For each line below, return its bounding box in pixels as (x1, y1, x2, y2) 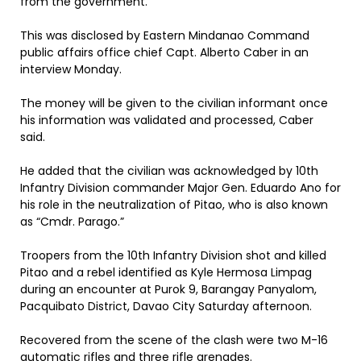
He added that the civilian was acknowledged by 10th (20, 163, 318, 179)
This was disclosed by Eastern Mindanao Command (20, 27, 309, 44)
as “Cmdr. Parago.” (20, 214, 124, 230)
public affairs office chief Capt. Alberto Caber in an (20, 44, 309, 60)
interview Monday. (20, 61, 122, 77)
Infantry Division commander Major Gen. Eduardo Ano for (20, 180, 341, 196)
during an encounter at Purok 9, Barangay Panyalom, (20, 281, 317, 297)
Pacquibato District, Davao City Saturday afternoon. (20, 298, 312, 314)
